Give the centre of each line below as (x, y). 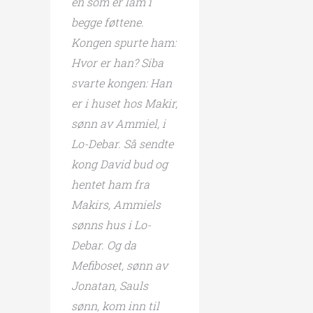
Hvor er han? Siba (117, 62)
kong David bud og (119, 163)
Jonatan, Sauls (110, 285)
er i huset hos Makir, (124, 103)
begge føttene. (108, 22)
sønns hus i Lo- (111, 224)
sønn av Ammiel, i (118, 123)
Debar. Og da (104, 245)
